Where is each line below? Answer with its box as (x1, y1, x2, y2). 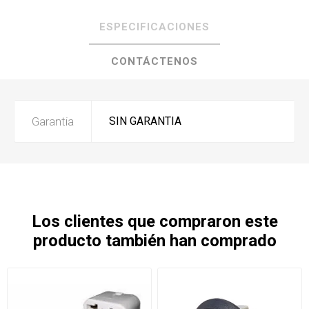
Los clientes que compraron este (31, 211, 278, 231)
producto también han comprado (32, 230, 277, 250)
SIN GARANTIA (109, 114, 181, 128)
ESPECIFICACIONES (99, 20, 210, 33)
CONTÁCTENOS (111, 54, 198, 68)
